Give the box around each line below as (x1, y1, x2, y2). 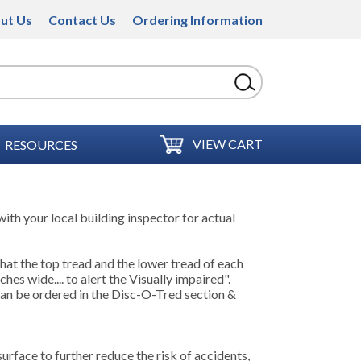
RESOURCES (4, 136, 77, 152)
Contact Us (48, 12, 116, 27)
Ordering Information (132, 12, 263, 27)
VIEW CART (193, 136, 263, 151)
